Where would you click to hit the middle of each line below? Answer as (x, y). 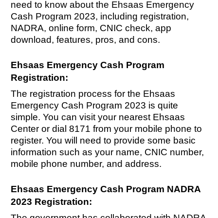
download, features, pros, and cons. (86, 40)
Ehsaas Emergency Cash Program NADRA (106, 189)
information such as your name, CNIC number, (108, 152)
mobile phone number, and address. (86, 164)
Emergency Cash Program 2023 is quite (95, 106)
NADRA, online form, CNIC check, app (91, 28)
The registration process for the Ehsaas (93, 94)
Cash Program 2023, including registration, (100, 17)
